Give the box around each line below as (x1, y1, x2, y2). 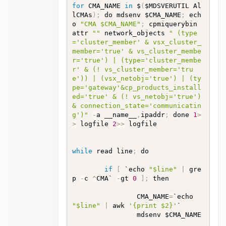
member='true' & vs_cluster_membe (72, 47, 201, 55)
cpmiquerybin (144, 20, 197, 28)
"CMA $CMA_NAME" (80, 20, 141, 28)
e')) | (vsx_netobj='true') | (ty (72, 75, 201, 82)
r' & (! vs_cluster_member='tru (72, 66, 193, 73)
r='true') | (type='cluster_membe (72, 56, 201, 64)
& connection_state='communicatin (72, 102, 201, 109)
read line (92, 147, 133, 155)
